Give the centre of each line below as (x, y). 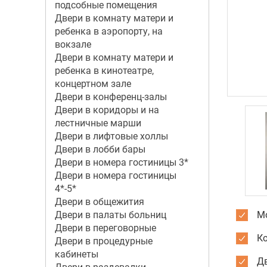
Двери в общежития (99, 202)
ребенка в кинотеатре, (104, 71)
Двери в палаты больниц (110, 215)
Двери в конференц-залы (111, 97)
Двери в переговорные (105, 228)
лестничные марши (98, 123)
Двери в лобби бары (100, 149)
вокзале (73, 44)
